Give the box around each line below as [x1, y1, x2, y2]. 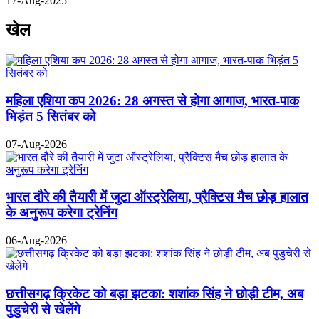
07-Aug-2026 [6, 137, 67, 150]
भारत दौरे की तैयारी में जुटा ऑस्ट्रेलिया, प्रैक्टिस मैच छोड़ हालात [6, 189, 308, 205]
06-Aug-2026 [6, 234, 67, 247]
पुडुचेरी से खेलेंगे [6, 301, 80, 317]
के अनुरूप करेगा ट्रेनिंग [6, 205, 117, 221]
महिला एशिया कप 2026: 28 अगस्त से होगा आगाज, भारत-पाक [6, 93, 299, 109]
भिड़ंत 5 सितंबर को [6, 109, 95, 125]
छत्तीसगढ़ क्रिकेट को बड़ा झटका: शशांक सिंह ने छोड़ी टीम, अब [6, 286, 303, 301]
